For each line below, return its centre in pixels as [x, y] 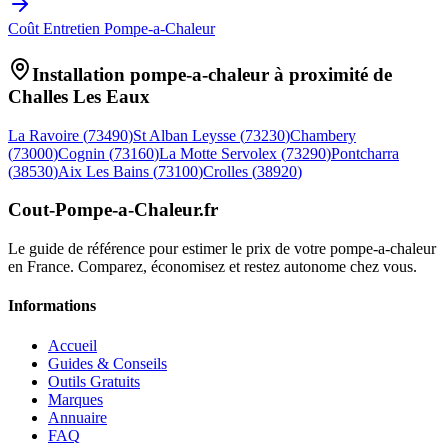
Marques [75, 399]
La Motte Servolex [218, 153]
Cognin [81, 153]
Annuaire [77, 417]
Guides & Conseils [107, 363]
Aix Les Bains [103, 171]
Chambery [323, 135]
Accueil [72, 345]
